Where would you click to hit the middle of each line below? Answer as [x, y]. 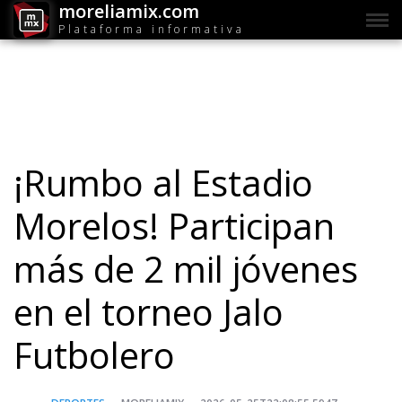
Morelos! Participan [174, 226]
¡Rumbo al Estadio [163, 183]
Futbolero [94, 355]
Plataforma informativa [152, 29]
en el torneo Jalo [149, 312]
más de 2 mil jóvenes [186, 269]
